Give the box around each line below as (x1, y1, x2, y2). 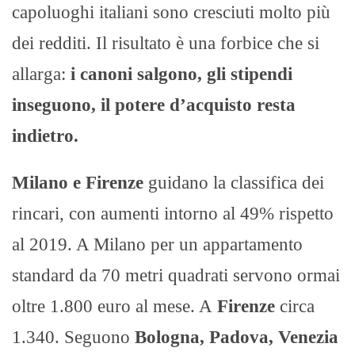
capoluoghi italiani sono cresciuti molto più (12, 2, 330, 22)
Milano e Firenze (12, 172, 143, 193)
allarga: (12, 63, 71, 84)
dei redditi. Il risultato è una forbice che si (12, 32, 319, 53)
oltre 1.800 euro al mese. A (12, 296, 212, 316)
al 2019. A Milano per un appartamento (12, 234, 303, 254)
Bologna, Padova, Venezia (135, 326, 338, 347)
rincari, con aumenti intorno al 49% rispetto (12, 203, 334, 223)
